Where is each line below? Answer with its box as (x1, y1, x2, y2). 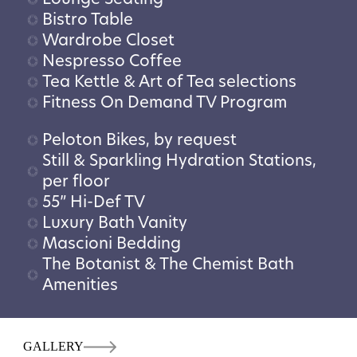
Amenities (41, 273, 118, 295)
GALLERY (22, 339, 84, 354)
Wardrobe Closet (41, 28, 175, 50)
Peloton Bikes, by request (41, 127, 237, 150)
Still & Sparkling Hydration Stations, (41, 148, 316, 171)
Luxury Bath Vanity (41, 210, 187, 233)
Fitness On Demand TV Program (41, 90, 287, 112)
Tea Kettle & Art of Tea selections (41, 69, 296, 92)
